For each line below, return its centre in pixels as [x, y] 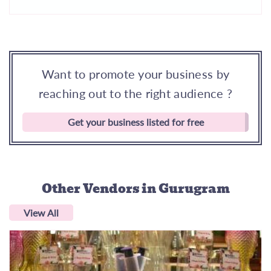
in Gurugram [185, 188]
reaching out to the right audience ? [135, 93]
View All [41, 212]
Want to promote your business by [135, 73]
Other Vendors [91, 188]
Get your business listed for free [135, 122]
